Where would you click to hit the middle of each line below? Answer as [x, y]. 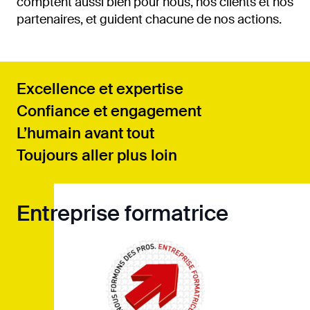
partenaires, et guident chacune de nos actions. [149, 19]
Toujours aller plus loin [97, 155]
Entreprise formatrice [122, 213]
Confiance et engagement [109, 111]
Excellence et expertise [100, 89]
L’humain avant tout [85, 133]
